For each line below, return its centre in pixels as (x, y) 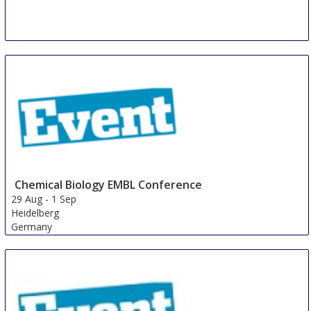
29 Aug (27, 199)
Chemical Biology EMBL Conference (109, 184)
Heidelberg (35, 212)
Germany (32, 226)
